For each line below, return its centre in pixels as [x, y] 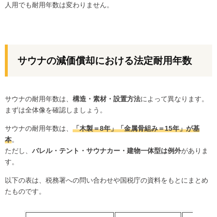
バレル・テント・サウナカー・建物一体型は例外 [107, 151]
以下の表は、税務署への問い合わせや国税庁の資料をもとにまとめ [107, 180]
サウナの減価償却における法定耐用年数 [105, 61]
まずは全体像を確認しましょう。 [56, 110]
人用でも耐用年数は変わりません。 [59, 5]
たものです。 [25, 192]
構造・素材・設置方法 [107, 99]
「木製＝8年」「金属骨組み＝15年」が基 [136, 129]
